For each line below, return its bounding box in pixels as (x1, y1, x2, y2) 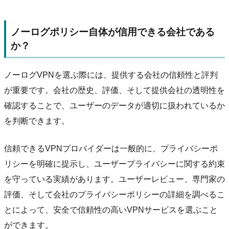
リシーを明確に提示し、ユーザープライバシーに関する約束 (4, 159, 225, 168)
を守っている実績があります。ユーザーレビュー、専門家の (4, 174, 225, 184)
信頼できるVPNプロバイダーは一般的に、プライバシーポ (4, 144, 218, 153)
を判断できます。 (4, 116, 70, 125)
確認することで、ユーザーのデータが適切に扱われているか (4, 101, 225, 110)
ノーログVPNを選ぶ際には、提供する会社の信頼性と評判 (4, 70, 218, 79)
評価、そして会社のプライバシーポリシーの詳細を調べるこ (4, 190, 225, 199)
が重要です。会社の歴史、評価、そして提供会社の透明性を (4, 85, 225, 95)
